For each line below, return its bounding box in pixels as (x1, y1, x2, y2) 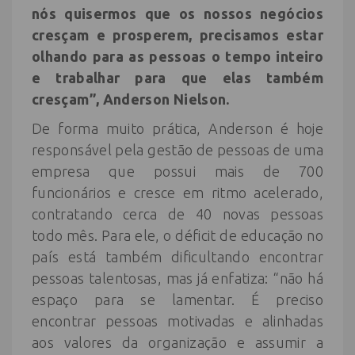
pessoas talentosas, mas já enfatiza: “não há (32, 270, 323, 286)
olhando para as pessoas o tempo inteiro (32, 48, 323, 64)
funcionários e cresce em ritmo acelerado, (32, 185, 323, 200)
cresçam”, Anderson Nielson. (32, 91, 230, 107)
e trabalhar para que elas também (32, 70, 323, 86)
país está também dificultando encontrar (32, 249, 323, 265)
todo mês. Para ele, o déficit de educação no (32, 227, 323, 243)
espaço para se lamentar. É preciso (32, 292, 323, 307)
